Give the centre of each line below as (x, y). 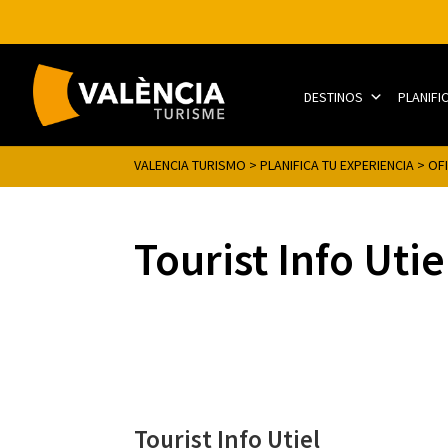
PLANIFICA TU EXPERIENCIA (337, 165)
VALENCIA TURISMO (190, 165)
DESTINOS (334, 97)
